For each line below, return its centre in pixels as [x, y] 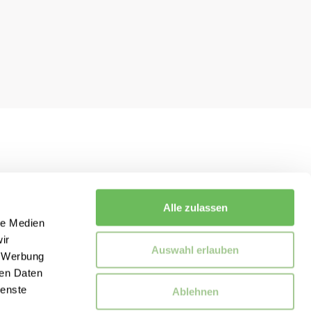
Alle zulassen [195, 208]
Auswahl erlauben [195, 250]
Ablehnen [195, 292]
